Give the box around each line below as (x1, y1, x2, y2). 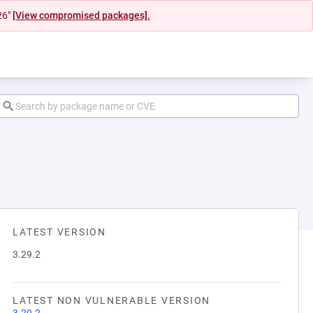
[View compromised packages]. (12, 10, 150, 21)
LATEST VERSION (13, 226, 106, 238)
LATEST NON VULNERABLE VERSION (13, 295, 210, 306)
